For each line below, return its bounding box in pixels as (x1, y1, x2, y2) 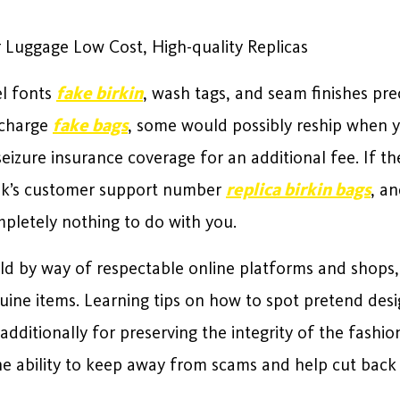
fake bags (53, 114, 128, 136)
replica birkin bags (226, 179, 371, 200)
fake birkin (56, 82, 143, 104)
